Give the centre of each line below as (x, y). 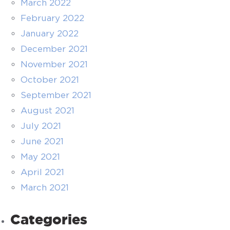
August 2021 (47, 110)
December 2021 (54, 49)
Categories (49, 219)
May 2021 (40, 157)
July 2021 (41, 126)
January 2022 (50, 33)
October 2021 (50, 80)
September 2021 (56, 95)
